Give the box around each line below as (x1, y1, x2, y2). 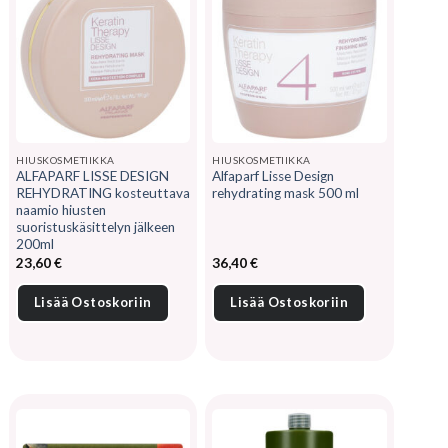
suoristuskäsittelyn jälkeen (16, 219, 175, 236)
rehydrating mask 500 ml (212, 185, 360, 202)
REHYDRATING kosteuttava (16, 185, 190, 202)
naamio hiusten (16, 202, 106, 219)
